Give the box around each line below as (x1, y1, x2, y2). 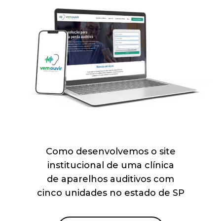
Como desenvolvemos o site (45, 146, 176, 157)
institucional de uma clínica (47, 159, 174, 171)
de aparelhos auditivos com (47, 173, 174, 184)
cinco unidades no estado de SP (37, 187, 184, 198)
